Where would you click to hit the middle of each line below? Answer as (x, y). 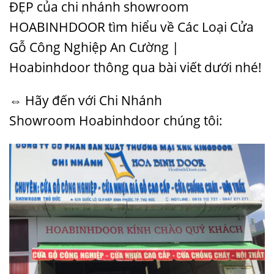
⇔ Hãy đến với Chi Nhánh (86, 101)
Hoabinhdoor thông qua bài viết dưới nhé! (135, 68)
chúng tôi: (191, 121)
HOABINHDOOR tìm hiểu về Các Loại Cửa (131, 27)
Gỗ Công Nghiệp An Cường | (94, 47)
